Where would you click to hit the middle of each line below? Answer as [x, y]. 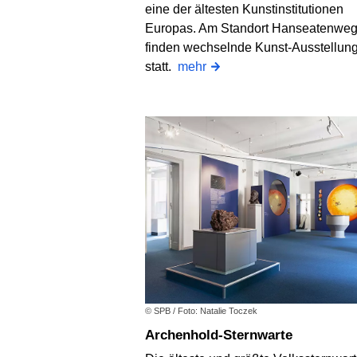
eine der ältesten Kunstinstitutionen [244, 10]
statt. [161, 67]
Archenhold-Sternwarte [224, 335]
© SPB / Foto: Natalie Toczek [201, 311]
